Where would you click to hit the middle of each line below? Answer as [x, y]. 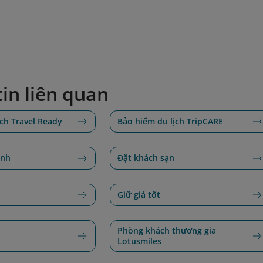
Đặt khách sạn [146, 158]
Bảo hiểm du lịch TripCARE [170, 122]
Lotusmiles [139, 241]
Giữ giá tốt [139, 194]
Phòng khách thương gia [166, 230]
